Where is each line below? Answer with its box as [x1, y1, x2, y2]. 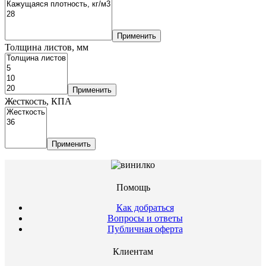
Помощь [116, 182, 150, 192]
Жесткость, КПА [5, 96, 72, 106]
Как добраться [116, 202, 174, 213]
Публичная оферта [107, 223, 183, 234]
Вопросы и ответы [107, 213, 183, 223]
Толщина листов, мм [5, 42, 88, 52]
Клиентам [113, 246, 153, 256]
